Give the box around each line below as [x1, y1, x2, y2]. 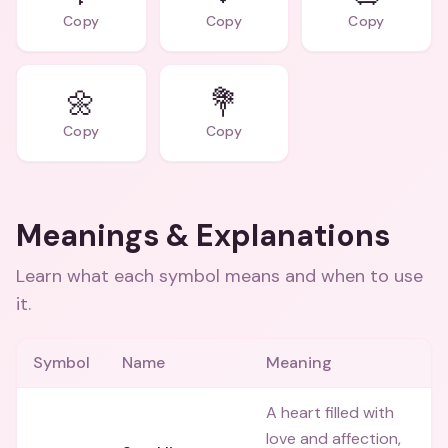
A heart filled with [266, 402, 394, 423]
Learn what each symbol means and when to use [16, 264, 423, 288]
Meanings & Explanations [16, 216, 390, 255]
